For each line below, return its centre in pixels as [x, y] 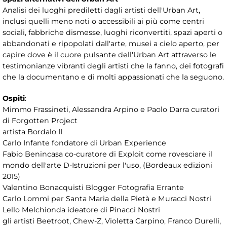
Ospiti [14, 98]
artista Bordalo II [32, 131]
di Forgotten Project [40, 120]
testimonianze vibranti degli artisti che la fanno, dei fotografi [113, 66]
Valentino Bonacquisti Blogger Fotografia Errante [93, 187]
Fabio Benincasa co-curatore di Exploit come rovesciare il [107, 154]
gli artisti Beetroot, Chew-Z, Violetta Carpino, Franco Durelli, [112, 221]
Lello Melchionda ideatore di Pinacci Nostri [81, 210]
